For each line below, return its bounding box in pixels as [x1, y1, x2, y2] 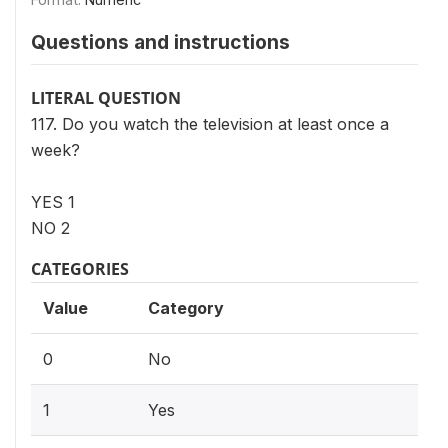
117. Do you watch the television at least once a [31, 114, 389, 134]
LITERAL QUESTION [31, 87, 181, 109]
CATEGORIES [31, 258, 129, 280]
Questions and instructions [31, 30, 290, 54]
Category [148, 298, 224, 318]
